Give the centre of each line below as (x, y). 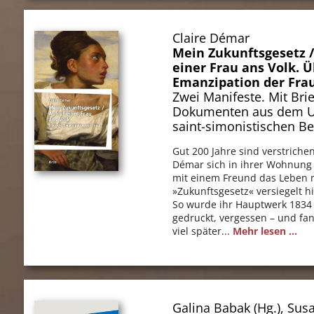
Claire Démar (211, 37)
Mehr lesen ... (265, 231)
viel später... (203, 231)
